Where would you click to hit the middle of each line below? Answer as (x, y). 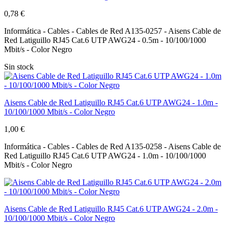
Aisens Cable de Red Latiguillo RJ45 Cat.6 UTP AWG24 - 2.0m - (111, 209)
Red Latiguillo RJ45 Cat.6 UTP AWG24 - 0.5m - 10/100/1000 (105, 40)
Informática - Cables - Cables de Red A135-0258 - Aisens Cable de (112, 146)
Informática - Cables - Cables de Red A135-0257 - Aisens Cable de (112, 31)
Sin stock (19, 66)
